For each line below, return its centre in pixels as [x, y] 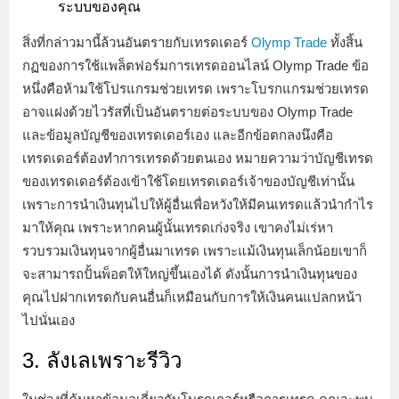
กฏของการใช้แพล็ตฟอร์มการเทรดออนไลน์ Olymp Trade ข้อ [195, 66]
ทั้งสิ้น [345, 43]
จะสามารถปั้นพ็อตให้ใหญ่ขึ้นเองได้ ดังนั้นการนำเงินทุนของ [190, 274]
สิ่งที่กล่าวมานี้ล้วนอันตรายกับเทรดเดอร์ [137, 43]
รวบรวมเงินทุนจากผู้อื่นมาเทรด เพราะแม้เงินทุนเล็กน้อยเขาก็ [195, 251]
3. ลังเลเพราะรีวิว [102, 361]
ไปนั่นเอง [50, 321]
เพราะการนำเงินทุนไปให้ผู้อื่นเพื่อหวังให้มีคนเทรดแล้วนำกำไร [198, 205]
